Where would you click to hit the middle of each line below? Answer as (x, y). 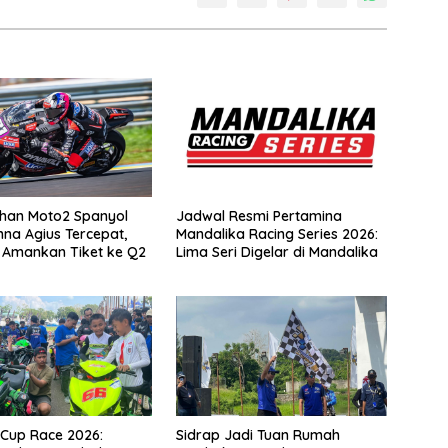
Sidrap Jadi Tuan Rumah (257, 434)
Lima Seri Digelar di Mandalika (276, 252)
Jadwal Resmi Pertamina (258, 216)
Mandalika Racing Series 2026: (276, 234)
